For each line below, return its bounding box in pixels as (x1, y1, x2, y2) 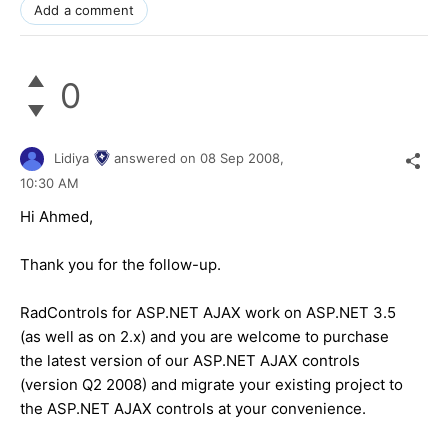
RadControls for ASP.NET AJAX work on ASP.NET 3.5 (20, 303, 396, 323)
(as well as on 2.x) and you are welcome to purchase (20, 327, 389, 347)
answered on (114, 149, 200, 166)
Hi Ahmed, (20, 207, 93, 227)
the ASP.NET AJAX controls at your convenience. (20, 399, 370, 419)
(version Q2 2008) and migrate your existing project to (20, 375, 403, 395)
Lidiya (54, 149, 89, 166)
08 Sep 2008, (200, 149, 288, 166)
